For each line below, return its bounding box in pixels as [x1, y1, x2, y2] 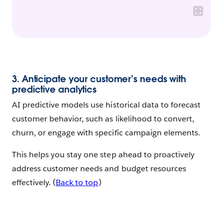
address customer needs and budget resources [12, 163, 186, 174]
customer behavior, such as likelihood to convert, [12, 113, 194, 124]
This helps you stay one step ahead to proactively [12, 149, 195, 160]
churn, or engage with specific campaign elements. [12, 127, 202, 138]
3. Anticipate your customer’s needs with [12, 73, 186, 85]
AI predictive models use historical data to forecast [12, 100, 201, 111]
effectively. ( [12, 177, 56, 188]
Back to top [56, 177, 99, 188]
